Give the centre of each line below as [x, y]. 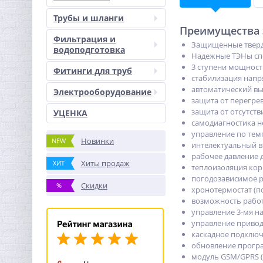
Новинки [97, 141]
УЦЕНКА [70, 113]
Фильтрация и [85, 39]
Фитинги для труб [93, 71]
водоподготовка [89, 50]
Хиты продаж [105, 163]
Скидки [94, 186]
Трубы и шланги [89, 18]
